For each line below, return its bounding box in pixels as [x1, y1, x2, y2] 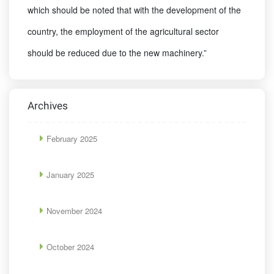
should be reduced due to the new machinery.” [28, 46, 207, 59]
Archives [28, 99, 68, 115]
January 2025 [46, 169, 94, 181]
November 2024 [46, 205, 102, 217]
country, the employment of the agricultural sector [28, 25, 219, 38]
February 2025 [46, 133, 97, 145]
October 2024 [46, 241, 94, 253]
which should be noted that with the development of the [28, 4, 241, 17]
